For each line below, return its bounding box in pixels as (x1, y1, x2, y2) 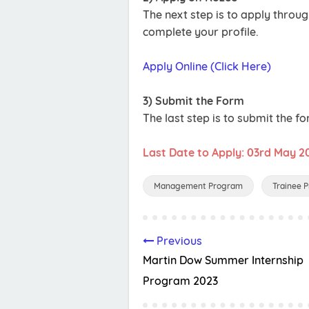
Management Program (154, 181, 243, 191)
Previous (154, 234, 203, 248)
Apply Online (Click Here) (143, 59, 271, 73)
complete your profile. (143, 25, 259, 39)
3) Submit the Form (143, 94, 244, 108)
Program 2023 (143, 274, 219, 288)
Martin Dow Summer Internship (143, 253, 304, 267)
